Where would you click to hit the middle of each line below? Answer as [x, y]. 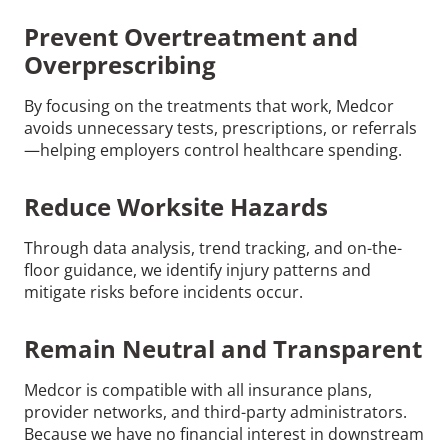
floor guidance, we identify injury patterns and [197, 269]
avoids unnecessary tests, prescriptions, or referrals [220, 127]
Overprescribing [120, 64]
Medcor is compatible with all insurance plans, [198, 389]
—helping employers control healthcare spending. [213, 149]
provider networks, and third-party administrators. [215, 411]
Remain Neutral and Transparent [223, 348]
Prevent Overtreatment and [191, 36]
